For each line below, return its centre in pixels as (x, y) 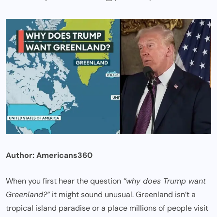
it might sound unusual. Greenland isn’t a (123, 195)
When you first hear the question (64, 181)
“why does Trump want (164, 181)
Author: (21, 155)
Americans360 (64, 155)
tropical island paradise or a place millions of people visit (107, 208)
